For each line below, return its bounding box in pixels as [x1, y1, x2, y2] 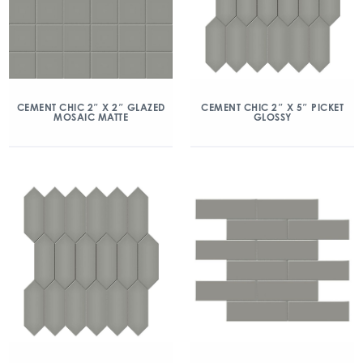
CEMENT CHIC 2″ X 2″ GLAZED [16, 101, 165, 113]
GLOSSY [253, 111, 292, 123]
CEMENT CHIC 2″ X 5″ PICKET [201, 101, 344, 113]
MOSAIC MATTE [53, 111, 128, 123]
